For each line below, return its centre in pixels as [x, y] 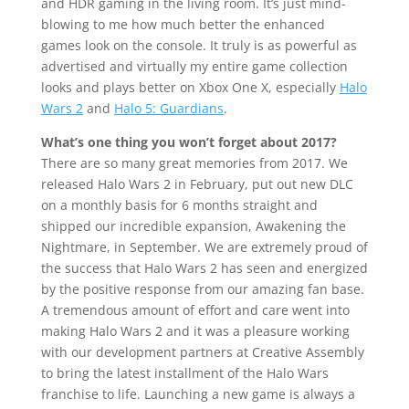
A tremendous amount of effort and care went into [195, 310]
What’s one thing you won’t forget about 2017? [189, 142]
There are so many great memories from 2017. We [194, 163]
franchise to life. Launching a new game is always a [198, 394]
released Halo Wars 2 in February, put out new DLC [197, 184]
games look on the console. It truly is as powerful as [199, 46]
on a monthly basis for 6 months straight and [179, 205]
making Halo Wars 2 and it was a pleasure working [195, 331]
